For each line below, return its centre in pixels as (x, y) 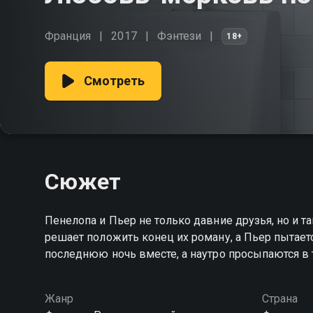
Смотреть (115, 81)
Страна (279, 299)
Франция (68, 36)
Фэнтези (179, 36)
